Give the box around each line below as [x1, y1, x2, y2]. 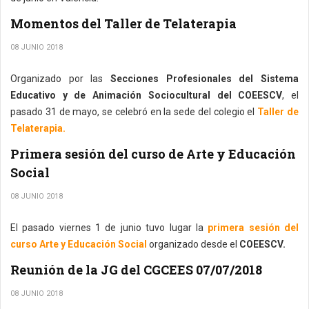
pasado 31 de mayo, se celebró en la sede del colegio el [10, 106, 258, 117]
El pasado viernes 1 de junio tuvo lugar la [10, 222, 208, 233]
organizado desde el [147, 239, 239, 250]
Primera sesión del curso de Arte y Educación [10, 146, 296, 162]
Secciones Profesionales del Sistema [110, 73, 299, 84]
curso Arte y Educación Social [10, 239, 147, 250]
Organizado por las [10, 73, 110, 84]
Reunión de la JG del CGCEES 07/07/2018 [10, 261, 262, 278]
